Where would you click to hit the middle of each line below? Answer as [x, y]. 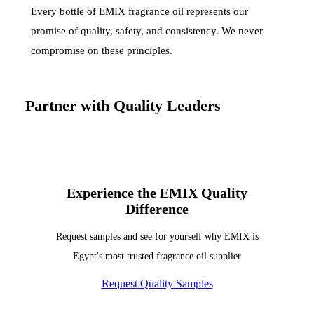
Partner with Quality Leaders [123, 105]
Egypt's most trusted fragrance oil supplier [157, 256]
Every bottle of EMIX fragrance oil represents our [139, 11]
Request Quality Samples [157, 284]
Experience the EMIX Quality [157, 193]
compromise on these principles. [102, 50]
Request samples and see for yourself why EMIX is [157, 237]
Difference [157, 209]
